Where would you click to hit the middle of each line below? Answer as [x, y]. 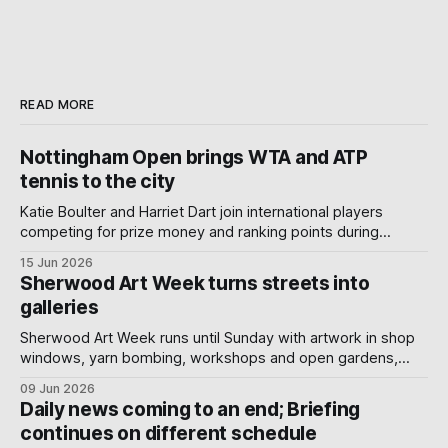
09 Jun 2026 [57, 389]
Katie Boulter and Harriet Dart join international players [201, 212]
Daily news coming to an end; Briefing [190, 410]
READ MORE [57, 105]
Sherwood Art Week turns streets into [195, 284]
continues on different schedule [168, 434]
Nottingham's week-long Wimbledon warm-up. [178, 252]
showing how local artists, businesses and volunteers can [215, 378]
